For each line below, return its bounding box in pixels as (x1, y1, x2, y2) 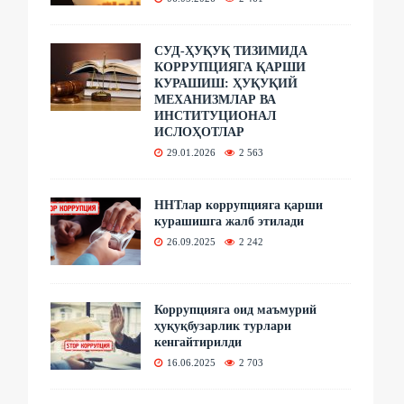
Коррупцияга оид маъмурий (154, 302, 317, 317)
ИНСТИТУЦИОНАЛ (154, 108, 277, 123)
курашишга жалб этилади (154, 214, 305, 228)
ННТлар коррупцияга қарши (154, 197, 324, 212)
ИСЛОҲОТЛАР (154, 124, 245, 139)
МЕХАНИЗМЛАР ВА (154, 92, 277, 106)
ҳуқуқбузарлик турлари (154, 318, 292, 333)
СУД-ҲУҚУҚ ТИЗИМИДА (154, 43, 308, 58)
